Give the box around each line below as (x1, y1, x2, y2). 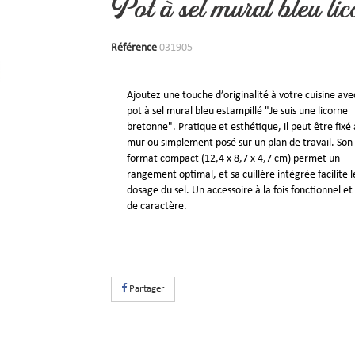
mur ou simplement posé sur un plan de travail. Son (127, 137, 353, 149)
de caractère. (127, 200, 188, 212)
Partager (127, 284, 166, 294)
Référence (111, 42, 158, 54)
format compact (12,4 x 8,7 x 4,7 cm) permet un (127, 153, 341, 165)
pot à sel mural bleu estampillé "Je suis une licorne (127, 105, 349, 117)
